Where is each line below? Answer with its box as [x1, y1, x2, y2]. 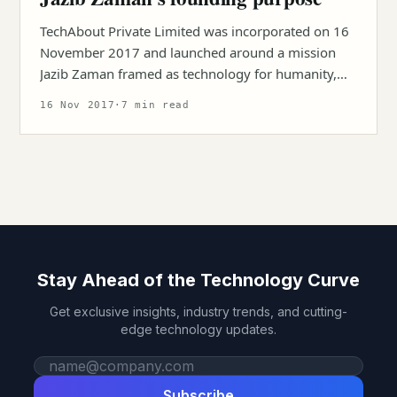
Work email [33, 357, 109, 375]
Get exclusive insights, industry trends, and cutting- [50, 304, 347, 319]
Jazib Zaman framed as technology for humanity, [40, 65, 337, 82]
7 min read [121, 99, 190, 111]
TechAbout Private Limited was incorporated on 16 [40, 22, 349, 40]
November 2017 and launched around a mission [40, 43, 336, 61]
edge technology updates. [121, 322, 276, 337]
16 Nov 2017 [40, 99, 115, 111]
